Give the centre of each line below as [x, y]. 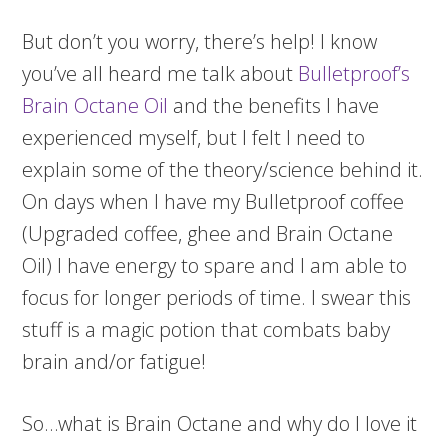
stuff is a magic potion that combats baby [206, 329]
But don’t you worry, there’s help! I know [200, 41]
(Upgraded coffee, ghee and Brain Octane [208, 233]
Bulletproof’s [354, 73]
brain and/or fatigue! [117, 361]
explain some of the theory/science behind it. [223, 169]
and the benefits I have [274, 105]
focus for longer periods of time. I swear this [217, 297]
